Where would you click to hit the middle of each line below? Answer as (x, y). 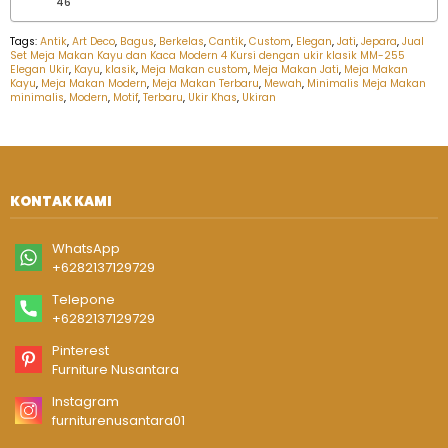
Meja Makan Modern (94, 84)
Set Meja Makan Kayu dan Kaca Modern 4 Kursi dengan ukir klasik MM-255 (207, 56)
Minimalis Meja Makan (366, 84)
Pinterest (80, 350)
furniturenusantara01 (118, 420)
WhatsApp (86, 248)
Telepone (83, 299)
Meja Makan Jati (296, 70)
